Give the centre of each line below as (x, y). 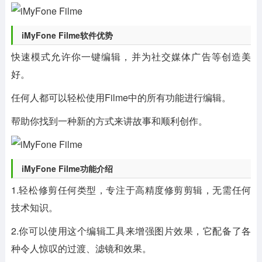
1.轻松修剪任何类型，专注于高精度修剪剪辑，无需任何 (131, 190)
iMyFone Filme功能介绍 (67, 168)
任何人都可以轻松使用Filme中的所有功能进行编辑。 (121, 97)
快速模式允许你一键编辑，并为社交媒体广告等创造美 (131, 56)
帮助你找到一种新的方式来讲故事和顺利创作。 (109, 121)
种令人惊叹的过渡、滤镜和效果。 (81, 248)
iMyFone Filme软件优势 (67, 35)
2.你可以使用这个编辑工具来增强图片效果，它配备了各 (131, 231)
